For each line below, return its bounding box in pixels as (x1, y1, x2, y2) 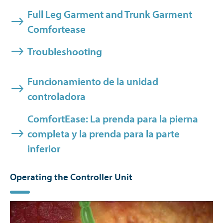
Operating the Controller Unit (10, 171, 132, 183)
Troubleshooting (27, 45, 102, 58)
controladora (27, 90, 86, 103)
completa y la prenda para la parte (27, 127, 180, 140)
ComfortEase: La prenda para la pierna (27, 112, 198, 125)
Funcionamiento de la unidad (27, 75, 158, 88)
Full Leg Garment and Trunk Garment (27, 7, 192, 20)
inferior (27, 142, 60, 155)
